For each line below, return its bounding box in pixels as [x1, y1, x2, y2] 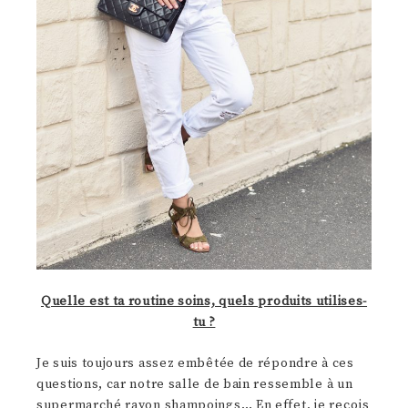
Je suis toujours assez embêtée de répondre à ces [36, 355, 354, 372]
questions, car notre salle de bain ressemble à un [36, 376, 353, 393]
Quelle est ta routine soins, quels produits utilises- [40, 293, 368, 311]
